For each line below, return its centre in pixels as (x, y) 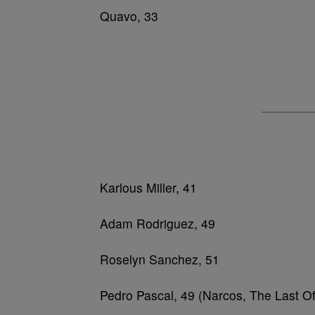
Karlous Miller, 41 (148, 187)
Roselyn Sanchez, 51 (160, 259)
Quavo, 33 (129, 16)
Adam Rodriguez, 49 (157, 223)
